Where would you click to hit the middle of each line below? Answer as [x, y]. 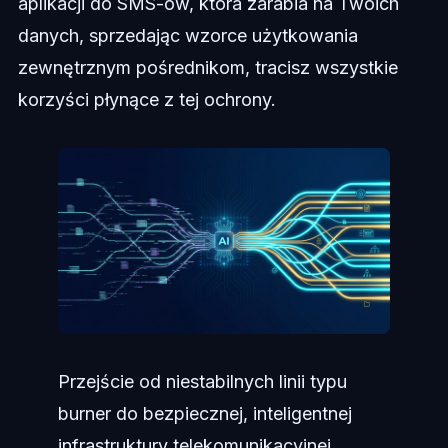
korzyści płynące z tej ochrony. [146, 100]
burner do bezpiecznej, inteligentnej [204, 413]
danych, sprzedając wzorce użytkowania [187, 36]
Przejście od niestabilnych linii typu [202, 381]
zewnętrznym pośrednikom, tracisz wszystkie [207, 68]
